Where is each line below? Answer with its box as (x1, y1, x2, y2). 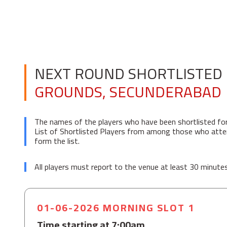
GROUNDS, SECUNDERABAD (34, 78, 221, 106)
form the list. (34, 133, 80, 148)
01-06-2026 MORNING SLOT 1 (37, 198, 195, 217)
